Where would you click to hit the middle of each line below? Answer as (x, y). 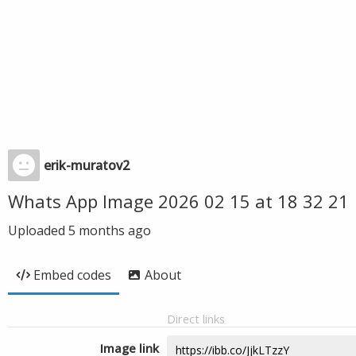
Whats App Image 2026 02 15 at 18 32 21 (178, 201)
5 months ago (110, 230)
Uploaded (38, 230)
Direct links (196, 319)
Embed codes (72, 275)
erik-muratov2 (87, 165)
